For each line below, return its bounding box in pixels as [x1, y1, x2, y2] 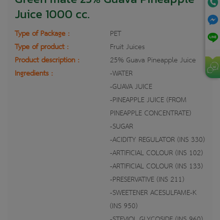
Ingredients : [15, 66, 53, 81]
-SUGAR [110, 119, 133, 134]
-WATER [110, 66, 133, 81]
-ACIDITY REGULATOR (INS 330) [110, 133, 205, 147]
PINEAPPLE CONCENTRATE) [110, 106, 191, 120]
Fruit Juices [110, 40, 145, 54]
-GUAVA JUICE [110, 80, 152, 94]
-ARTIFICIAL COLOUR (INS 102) [110, 146, 203, 160]
